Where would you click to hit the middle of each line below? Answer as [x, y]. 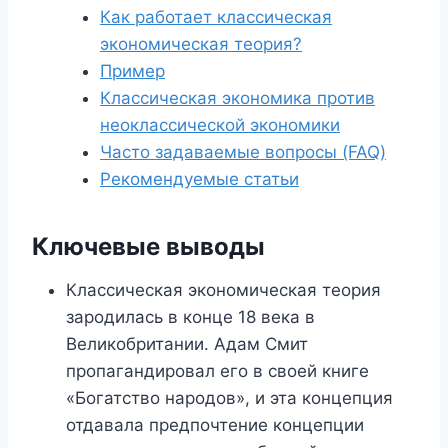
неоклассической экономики [220, 125]
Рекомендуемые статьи [199, 179]
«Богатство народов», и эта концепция [229, 398]
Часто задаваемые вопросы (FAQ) [243, 152]
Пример [132, 71]
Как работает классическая [216, 17]
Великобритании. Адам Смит [187, 344]
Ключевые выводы [148, 246]
